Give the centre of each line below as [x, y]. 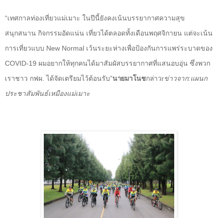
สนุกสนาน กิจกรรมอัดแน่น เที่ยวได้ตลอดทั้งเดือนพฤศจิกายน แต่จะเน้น [109, 33]
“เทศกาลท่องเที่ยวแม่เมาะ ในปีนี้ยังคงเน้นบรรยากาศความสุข [95, 18]
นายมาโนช [129, 78]
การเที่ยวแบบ [26, 48]
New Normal [66, 48]
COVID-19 [21, 63]
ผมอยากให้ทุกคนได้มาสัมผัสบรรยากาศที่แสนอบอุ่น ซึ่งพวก [123, 63]
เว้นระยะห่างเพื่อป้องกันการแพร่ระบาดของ [149, 48]
